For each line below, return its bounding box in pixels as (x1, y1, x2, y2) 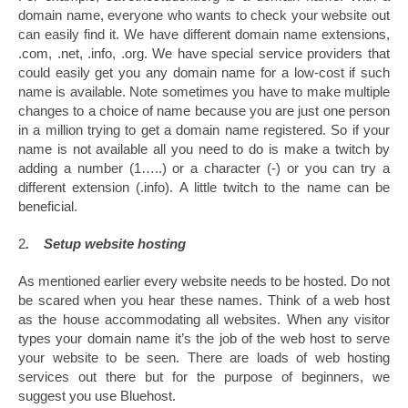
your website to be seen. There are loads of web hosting (18, 349, 390, 365)
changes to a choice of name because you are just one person (18, 102, 390, 118)
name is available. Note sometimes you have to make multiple (18, 83, 390, 99)
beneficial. (18, 198, 77, 214)
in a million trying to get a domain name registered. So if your (18, 121, 390, 138)
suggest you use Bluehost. (18, 387, 176, 403)
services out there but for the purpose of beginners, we (18, 368, 390, 384)
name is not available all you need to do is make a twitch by (18, 140, 390, 157)
